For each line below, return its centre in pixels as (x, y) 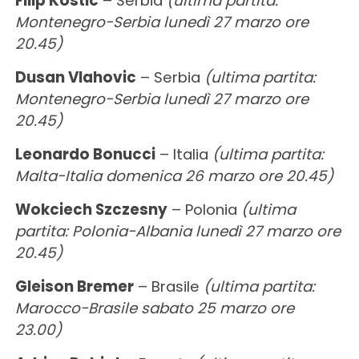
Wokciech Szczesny (91, 209)
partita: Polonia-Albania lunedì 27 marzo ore (177, 231)
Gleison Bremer (74, 286)
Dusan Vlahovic (75, 77)
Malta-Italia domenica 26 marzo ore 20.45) (174, 175)
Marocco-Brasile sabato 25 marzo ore (154, 308)
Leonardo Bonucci (85, 154)
